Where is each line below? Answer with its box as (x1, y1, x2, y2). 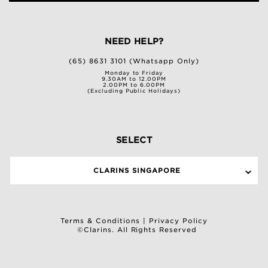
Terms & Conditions (60, 217, 140, 226)
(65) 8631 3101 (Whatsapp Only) (69, 57, 199, 66)
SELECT (116, 135, 152, 145)
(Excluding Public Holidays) (87, 88, 181, 95)
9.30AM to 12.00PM (102, 76, 166, 83)
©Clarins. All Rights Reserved (77, 226, 197, 234)
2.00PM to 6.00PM (103, 82, 165, 89)
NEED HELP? (104, 36, 164, 47)
